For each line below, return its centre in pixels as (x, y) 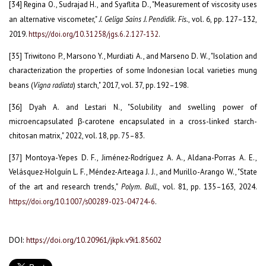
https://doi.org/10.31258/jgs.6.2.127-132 (94, 34)
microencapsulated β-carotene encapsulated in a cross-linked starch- (133, 121)
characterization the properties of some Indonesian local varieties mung (133, 70)
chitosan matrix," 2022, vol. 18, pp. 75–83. (77, 135)
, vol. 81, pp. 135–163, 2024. (208, 186)
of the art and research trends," (65, 186)
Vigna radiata (53, 85)
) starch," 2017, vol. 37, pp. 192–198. (131, 85)
